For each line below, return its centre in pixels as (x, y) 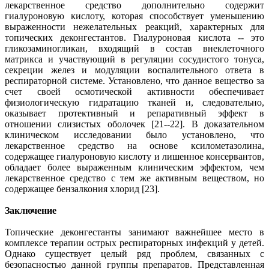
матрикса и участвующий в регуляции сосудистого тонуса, (134, 59)
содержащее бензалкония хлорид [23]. (85, 189)
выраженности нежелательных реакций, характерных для (134, 26)
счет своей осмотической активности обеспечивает (134, 91)
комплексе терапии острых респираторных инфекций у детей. (134, 243)
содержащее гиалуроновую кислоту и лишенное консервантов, (134, 156)
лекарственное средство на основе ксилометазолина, (134, 145)
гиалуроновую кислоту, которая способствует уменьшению (134, 16)
